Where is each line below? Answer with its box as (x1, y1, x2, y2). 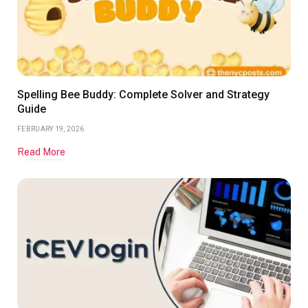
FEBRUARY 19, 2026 (17, 125, 85, 133)
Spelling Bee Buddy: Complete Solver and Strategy (17, 88, 269, 102)
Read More (17, 146, 65, 158)
